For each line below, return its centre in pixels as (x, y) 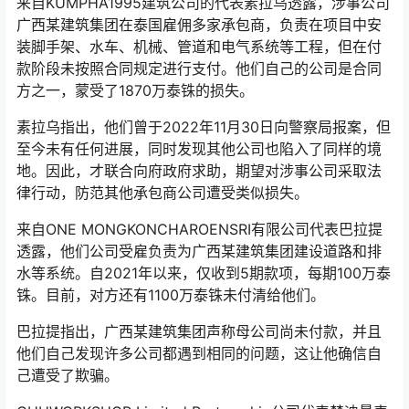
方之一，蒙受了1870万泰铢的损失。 (135, 90)
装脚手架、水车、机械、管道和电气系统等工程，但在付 (199, 47)
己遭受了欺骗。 (68, 375)
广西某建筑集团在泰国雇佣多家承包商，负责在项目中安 (199, 25)
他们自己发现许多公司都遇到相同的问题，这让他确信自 (199, 353)
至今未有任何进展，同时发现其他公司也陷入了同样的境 (199, 149)
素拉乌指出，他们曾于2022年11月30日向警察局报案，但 (204, 127)
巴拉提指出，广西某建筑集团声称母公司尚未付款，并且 (199, 331)
